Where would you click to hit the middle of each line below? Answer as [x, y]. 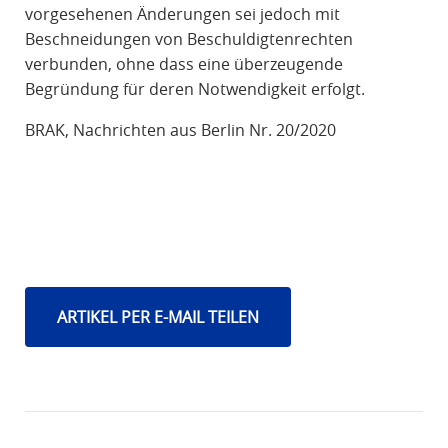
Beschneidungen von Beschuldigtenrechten [188, 39]
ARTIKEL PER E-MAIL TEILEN [157, 317]
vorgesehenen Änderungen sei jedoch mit [182, 14]
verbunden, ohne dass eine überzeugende [183, 64]
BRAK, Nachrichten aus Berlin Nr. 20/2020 [182, 130]
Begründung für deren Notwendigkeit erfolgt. [194, 89]
